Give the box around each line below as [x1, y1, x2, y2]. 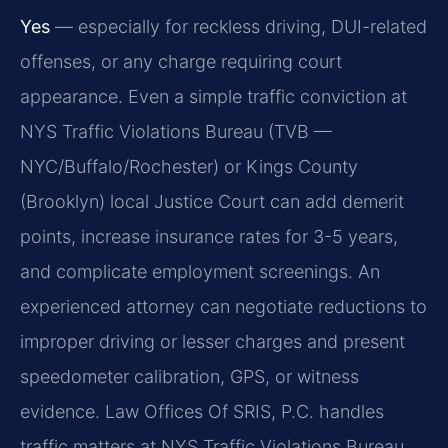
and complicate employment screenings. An [20, 260, 380, 282]
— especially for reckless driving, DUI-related [50, 15, 427, 37]
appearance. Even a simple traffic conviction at [20, 85, 407, 107]
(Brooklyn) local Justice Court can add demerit [20, 190, 404, 212]
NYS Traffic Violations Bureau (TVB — [20, 120, 332, 142]
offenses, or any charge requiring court [20, 50, 342, 72]
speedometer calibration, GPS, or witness [20, 365, 359, 387]
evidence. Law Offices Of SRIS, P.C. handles [20, 400, 384, 422]
